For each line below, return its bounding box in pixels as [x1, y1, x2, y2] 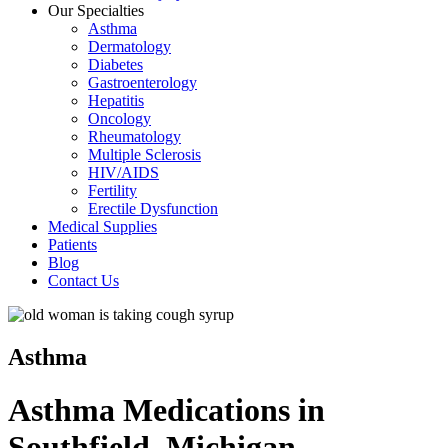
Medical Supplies [48, 218, 157, 235]
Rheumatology [88, 128, 181, 145]
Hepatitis [88, 92, 144, 109]
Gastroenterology [88, 74, 197, 91]
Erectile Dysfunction [88, 200, 218, 217]
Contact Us [48, 272, 119, 289]
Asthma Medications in [8, 392, 325, 429]
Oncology [88, 110, 151, 127]
